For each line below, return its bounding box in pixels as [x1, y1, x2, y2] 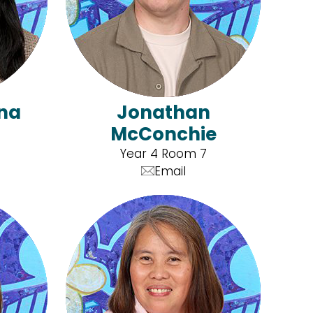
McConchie [110, 121, 217, 147]
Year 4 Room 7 [119, 145, 207, 162]
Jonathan [116, 99, 210, 125]
